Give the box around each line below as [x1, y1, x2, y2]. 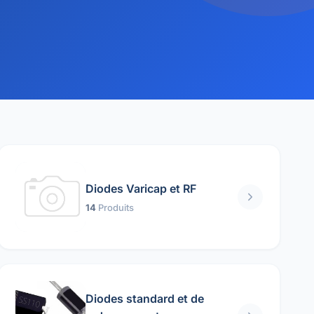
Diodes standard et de [86, 292, 205, 306]
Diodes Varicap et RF [86, 181, 197, 196]
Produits [98, 201, 135, 213]
